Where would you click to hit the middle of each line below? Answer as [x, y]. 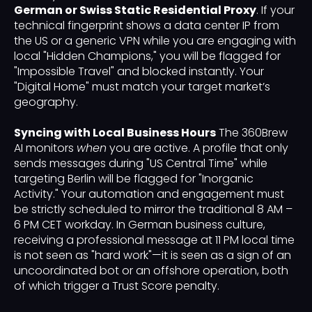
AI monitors [45, 148]
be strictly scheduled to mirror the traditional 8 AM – [153, 210]
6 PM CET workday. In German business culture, [140, 225]
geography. [46, 102]
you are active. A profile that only [197, 148]
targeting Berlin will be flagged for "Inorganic [134, 179]
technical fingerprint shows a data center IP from [147, 26]
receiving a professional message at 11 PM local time [154, 240]
